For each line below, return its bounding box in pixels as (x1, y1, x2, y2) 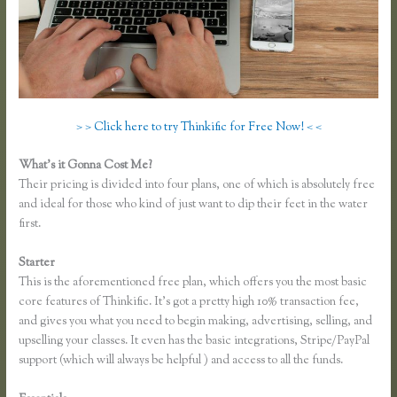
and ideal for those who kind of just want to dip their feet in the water (19, 196, 369, 214)
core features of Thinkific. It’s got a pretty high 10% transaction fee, (19, 293, 360, 312)
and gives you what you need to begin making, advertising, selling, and (19, 313, 373, 331)
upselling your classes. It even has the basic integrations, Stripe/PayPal (19, 332, 370, 351)
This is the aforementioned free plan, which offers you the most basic (19, 274, 368, 292)
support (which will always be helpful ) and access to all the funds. (19, 352, 344, 370)
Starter (19, 254, 56, 273)
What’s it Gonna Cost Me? (19, 157, 152, 175)
